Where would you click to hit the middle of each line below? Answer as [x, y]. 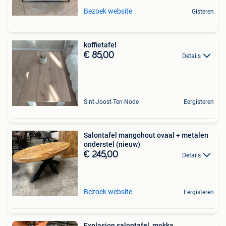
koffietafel [100, 45]
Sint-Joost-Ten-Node [111, 102]
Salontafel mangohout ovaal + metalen [146, 135]
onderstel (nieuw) [112, 145]
